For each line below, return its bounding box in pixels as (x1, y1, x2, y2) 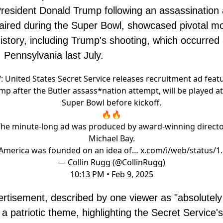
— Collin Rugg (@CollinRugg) (58, 157, 165, 168)
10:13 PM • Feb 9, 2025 (70, 169, 153, 180)
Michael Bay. (88, 133, 135, 144)
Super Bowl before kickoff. (62, 97, 161, 109)
